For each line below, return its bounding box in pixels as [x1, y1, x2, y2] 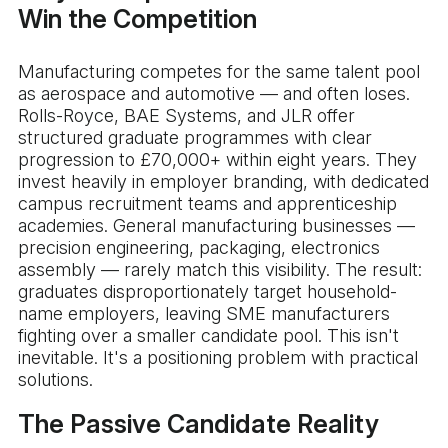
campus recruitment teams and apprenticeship [18, 193, 397, 215]
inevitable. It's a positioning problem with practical [18, 347, 418, 369]
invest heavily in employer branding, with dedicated [18, 171, 429, 193]
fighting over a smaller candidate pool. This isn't [18, 325, 399, 347]
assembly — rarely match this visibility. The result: [18, 259, 422, 281]
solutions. [18, 369, 93, 391]
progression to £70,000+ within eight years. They [18, 149, 417, 171]
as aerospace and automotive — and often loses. [18, 83, 410, 105]
